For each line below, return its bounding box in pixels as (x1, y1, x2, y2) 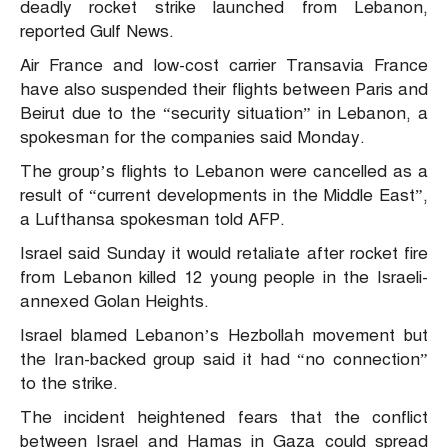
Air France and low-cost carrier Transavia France (20, 54, 428, 76)
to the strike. (20, 372, 118, 394)
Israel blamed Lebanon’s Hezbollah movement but (20, 324, 428, 346)
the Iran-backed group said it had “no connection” (20, 348, 428, 370)
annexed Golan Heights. (20, 290, 209, 312)
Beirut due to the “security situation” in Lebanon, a (20, 102, 428, 124)
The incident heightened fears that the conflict (20, 406, 428, 428)
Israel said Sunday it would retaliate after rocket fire (20, 242, 428, 264)
